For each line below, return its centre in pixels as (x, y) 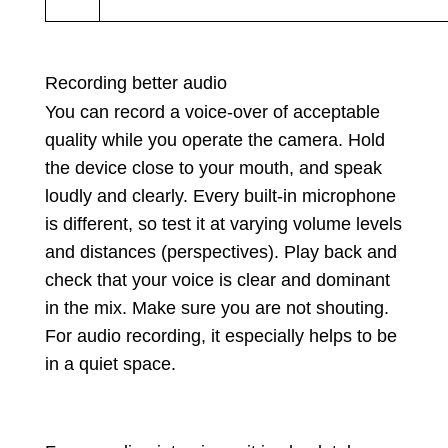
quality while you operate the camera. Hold (214, 140)
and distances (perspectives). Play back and (220, 252)
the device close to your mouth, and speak (213, 168)
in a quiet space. (110, 364)
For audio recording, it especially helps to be (220, 336)
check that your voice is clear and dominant (217, 280)
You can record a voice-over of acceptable (212, 112)
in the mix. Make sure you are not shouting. (216, 308)
